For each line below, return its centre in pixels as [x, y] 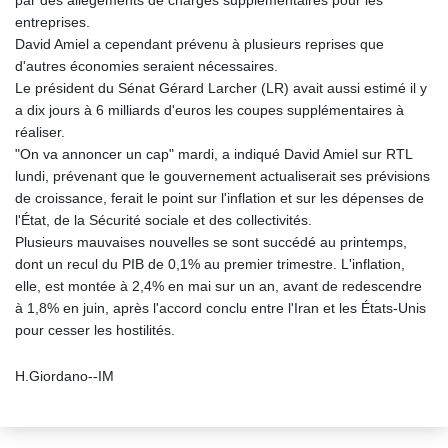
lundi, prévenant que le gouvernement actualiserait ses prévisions [222, 176]
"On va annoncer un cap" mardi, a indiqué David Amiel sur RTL [213, 154]
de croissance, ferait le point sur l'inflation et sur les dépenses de [219, 198]
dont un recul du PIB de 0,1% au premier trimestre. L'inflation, [210, 264]
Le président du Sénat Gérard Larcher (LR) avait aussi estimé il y [221, 88]
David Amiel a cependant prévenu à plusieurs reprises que [199, 44]
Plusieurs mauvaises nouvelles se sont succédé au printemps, [211, 242]
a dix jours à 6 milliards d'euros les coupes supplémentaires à [209, 110]
